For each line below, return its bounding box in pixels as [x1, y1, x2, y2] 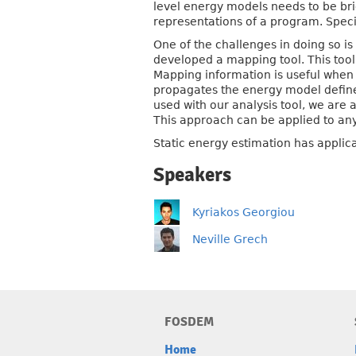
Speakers [153, 163, 231, 187]
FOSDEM [164, 314, 214, 330]
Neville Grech [192, 233, 268, 246]
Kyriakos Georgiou [192, 206, 295, 219]
